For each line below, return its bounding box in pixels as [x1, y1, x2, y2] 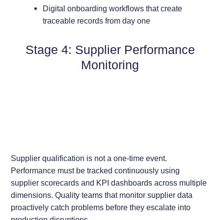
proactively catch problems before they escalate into [11, 202, 191, 212]
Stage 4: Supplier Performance [25, 43, 195, 57]
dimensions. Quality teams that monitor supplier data [11, 190, 193, 199]
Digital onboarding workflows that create [42, 4, 182, 13]
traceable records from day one [42, 16, 150, 26]
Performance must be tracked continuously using [11, 165, 180, 175]
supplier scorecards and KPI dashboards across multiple [11, 178, 207, 187]
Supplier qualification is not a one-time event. [11, 153, 167, 163]
